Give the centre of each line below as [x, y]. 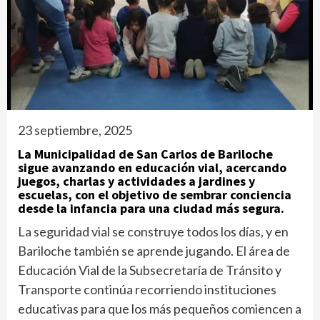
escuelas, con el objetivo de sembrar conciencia [155, 195]
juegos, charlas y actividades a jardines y [136, 181]
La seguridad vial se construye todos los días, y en [153, 232]
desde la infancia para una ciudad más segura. [151, 209]
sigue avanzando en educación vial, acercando [152, 168]
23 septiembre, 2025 [75, 130]
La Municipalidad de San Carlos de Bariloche [145, 154]
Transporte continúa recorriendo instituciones [147, 290]
